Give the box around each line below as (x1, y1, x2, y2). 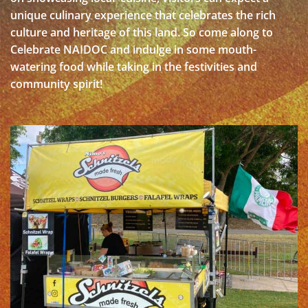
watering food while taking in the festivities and (10, 59, 257, 74)
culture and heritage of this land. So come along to (10, 25, 273, 40)
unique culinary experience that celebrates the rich (10, 8, 276, 23)
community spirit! (10, 76, 102, 91)
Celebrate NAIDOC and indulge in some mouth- (10, 42, 256, 57)
